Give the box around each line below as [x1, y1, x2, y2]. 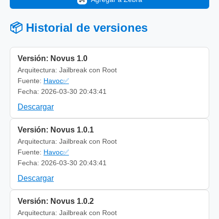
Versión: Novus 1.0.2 [18, 197, 94, 205]
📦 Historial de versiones [10, 21, 148, 34]
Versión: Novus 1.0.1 [18, 125, 94, 134]
